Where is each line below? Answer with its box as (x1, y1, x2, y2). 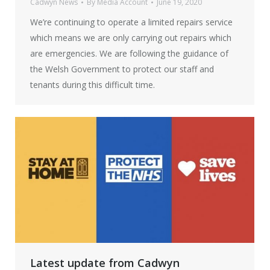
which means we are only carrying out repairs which (30, 32, 231, 43)
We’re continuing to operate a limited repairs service (30, 16, 233, 28)
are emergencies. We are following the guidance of (30, 48, 228, 59)
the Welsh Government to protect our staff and (30, 63, 214, 75)
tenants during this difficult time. (30, 79, 155, 90)
